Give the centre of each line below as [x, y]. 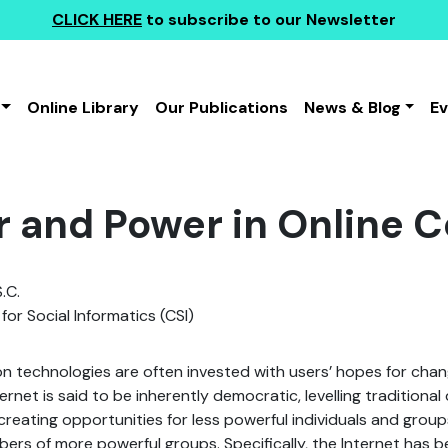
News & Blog [352, 107]
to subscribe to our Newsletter [269, 19]
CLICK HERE [97, 19]
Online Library [82, 107]
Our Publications [221, 107]
